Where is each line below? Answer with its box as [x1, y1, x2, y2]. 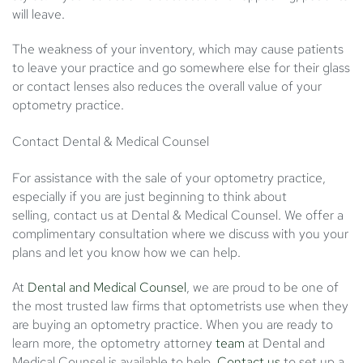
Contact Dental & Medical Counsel [12, 133, 209, 151]
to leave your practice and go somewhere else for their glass [12, 59, 350, 77]
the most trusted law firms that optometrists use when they [12, 297, 348, 315]
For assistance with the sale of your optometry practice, [12, 169, 326, 187]
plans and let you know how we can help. [12, 244, 241, 262]
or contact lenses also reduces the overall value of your [12, 78, 322, 96]
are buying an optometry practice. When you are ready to [12, 316, 333, 334]
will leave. [12, 6, 65, 23]
